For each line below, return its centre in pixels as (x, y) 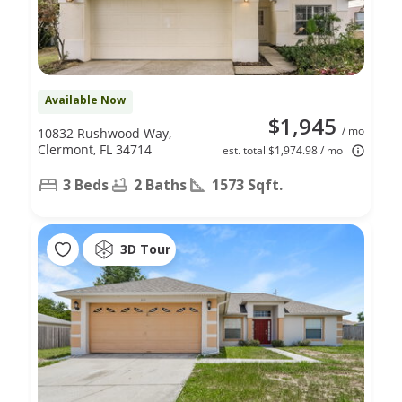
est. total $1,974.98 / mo (283, 150)
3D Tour (145, 249)
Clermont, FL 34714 (95, 149)
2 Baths (160, 184)
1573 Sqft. (247, 184)
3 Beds (86, 184)
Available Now (85, 100)
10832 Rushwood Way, (105, 133)
